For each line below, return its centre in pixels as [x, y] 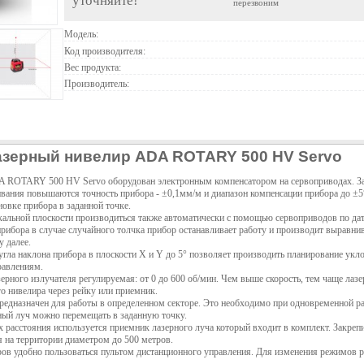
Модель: [81, 35]
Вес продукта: [93, 67]
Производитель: [97, 84]
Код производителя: [105, 51]
